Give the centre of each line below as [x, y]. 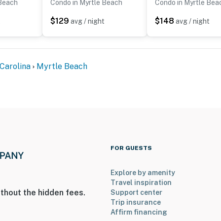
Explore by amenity [143, 173]
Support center [136, 193]
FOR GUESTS [131, 148]
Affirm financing [139, 212]
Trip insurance [136, 203]
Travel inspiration [141, 183]
